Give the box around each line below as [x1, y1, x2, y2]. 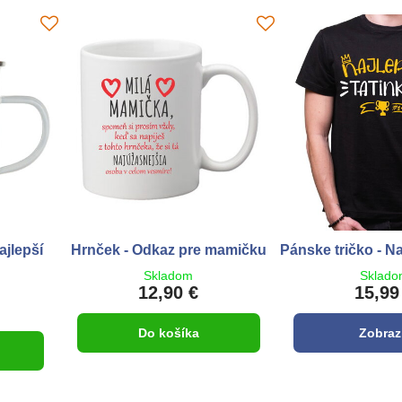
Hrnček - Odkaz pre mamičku [70, 241, 267, 258]
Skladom [144, 267, 194, 283]
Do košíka [137, 325, 199, 340]
